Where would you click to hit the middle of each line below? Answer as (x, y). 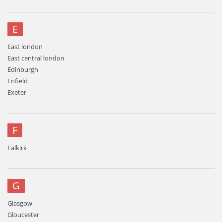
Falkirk (17, 148)
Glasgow (20, 203)
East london (25, 47)
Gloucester (23, 215)
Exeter (17, 92)
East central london (36, 58)
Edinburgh (23, 69)
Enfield (18, 81)
